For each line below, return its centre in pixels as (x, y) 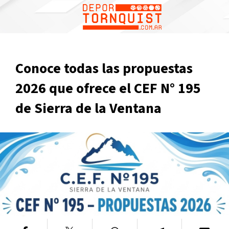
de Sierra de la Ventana (88, 108)
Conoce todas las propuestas (104, 68)
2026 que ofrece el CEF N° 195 (108, 88)
